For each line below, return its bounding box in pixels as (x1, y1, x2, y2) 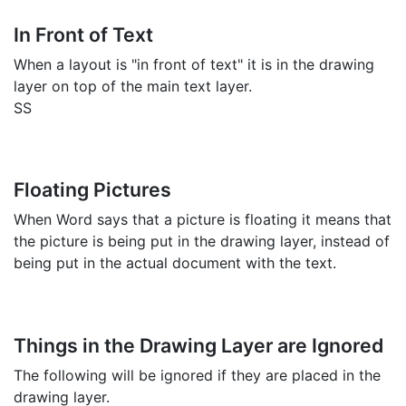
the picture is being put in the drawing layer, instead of (14, 232, 390, 251)
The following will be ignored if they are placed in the (14, 365, 381, 384)
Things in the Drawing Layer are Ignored (14, 333, 383, 357)
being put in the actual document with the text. (14, 254, 336, 273)
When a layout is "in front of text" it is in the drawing (14, 54, 374, 73)
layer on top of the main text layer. (14, 76, 252, 95)
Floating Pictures (14, 178, 171, 202)
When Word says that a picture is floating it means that (14, 210, 391, 229)
